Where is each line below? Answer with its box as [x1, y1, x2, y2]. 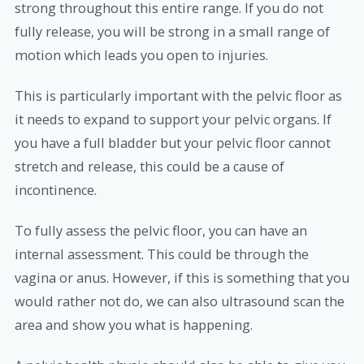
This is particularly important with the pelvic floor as [15, 86, 342, 105]
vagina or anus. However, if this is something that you [15, 269, 349, 288]
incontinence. [15, 180, 97, 199]
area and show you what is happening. [15, 316, 253, 335]
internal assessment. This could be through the [15, 245, 309, 264]
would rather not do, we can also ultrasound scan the [15, 292, 344, 311]
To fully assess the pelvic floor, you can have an [15, 222, 307, 240]
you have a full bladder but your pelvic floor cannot [15, 133, 331, 152]
